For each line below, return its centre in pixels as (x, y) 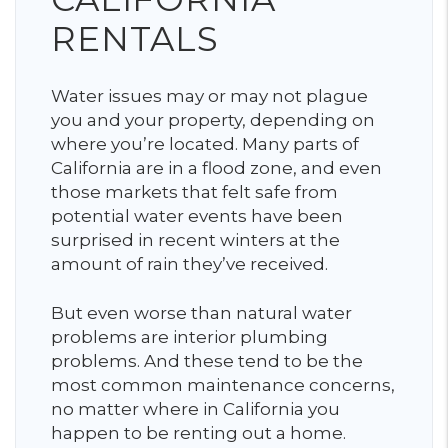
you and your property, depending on (213, 120)
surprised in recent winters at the (195, 240)
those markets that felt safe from (194, 192)
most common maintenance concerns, (223, 385)
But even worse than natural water (201, 313)
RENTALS (140, 39)
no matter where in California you (195, 409)
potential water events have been (197, 216)
